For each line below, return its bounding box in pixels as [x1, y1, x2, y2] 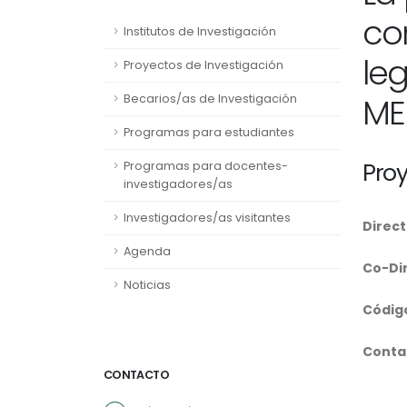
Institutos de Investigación [124, 24, 276, 39]
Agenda [124, 243, 171, 259]
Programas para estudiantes [124, 124, 294, 140]
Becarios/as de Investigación [124, 91, 297, 106]
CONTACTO [104, 367, 169, 382]
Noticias [124, 277, 171, 293]
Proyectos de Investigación [124, 57, 283, 73]
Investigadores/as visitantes [124, 210, 291, 225]
